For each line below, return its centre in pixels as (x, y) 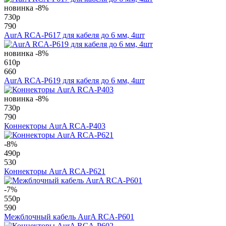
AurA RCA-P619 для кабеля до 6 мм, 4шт (74, 80)
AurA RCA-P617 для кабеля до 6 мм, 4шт (74, 35)
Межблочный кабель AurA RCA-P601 (69, 217)
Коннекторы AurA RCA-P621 (55, 171)
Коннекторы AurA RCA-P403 (55, 126)
